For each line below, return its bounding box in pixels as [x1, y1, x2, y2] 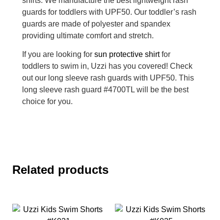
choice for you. [22, 97, 73, 106]
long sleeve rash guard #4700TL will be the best [22, 85, 189, 94]
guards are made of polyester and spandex [22, 19, 170, 28]
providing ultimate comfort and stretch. [22, 31, 154, 40]
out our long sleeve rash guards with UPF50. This [22, 74, 194, 82]
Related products [12, 163, 109, 176]
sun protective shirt [94, 50, 160, 59]
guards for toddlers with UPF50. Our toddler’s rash [22, 7, 196, 16]
